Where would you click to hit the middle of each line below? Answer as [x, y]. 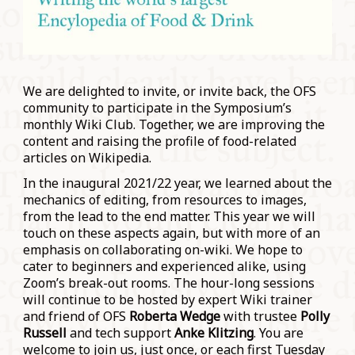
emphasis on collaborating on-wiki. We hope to [162, 249]
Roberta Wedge [174, 316]
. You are [278, 332]
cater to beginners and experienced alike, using [164, 266]
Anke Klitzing [214, 332]
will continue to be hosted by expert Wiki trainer [167, 299]
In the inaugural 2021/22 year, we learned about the [177, 183]
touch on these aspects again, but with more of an [171, 233]
